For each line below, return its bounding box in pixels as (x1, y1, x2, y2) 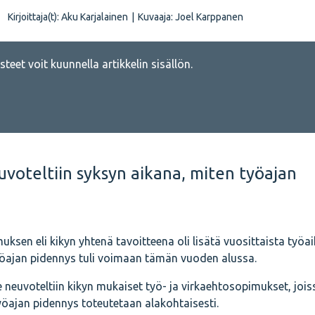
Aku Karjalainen (61, 11, 128, 22)
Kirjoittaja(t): (8, 11, 61, 22)
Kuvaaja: (138, 11, 175, 22)
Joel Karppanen (175, 11, 243, 22)
